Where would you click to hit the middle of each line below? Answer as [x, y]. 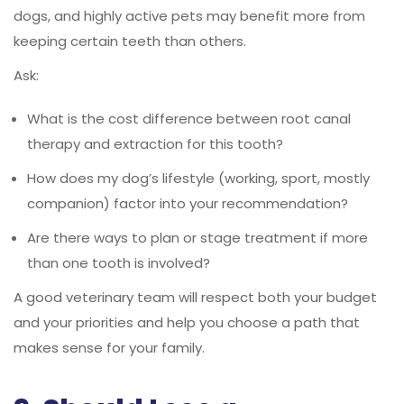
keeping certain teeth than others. [130, 41]
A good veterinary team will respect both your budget [195, 297]
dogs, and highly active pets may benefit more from [189, 15]
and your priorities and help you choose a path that [187, 322]
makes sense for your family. [109, 347]
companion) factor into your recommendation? [188, 203]
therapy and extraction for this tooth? [155, 143]
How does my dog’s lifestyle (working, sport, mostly [198, 178]
